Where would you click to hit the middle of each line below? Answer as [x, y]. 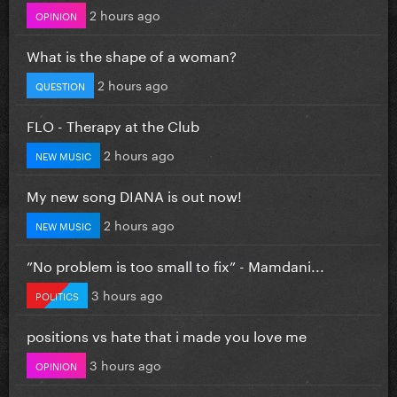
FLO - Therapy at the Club [113, 124]
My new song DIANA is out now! [134, 194]
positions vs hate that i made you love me [167, 334]
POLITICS [57, 295]
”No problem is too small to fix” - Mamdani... [175, 264]
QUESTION [60, 85]
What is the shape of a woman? [132, 54]
